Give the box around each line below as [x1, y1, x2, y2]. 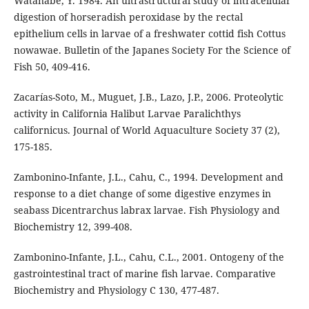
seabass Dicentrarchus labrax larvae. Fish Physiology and [13, 203, 280, 217]
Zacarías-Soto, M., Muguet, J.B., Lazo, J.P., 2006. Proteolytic [13, 90, 283, 103]
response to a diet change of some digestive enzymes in [13, 186, 271, 200]
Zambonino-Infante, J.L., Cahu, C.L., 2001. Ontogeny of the [13, 250, 284, 263]
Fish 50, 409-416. [13, 59, 90, 73]
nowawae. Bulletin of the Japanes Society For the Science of [13, 43, 290, 57]
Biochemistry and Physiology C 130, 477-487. [13, 283, 219, 297]
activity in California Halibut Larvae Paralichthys [13, 106, 241, 120]
